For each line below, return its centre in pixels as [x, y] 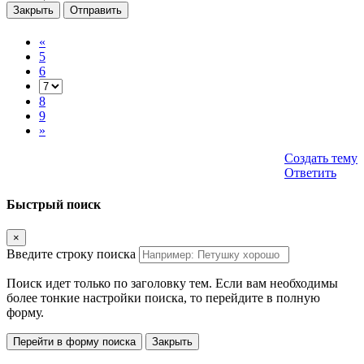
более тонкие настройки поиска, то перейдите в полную [163, 298]
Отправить [96, 10]
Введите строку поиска [71, 254]
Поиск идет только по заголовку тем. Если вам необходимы [172, 284]
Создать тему [321, 158]
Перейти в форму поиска [74, 342]
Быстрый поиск [54, 205]
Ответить [310, 172]
